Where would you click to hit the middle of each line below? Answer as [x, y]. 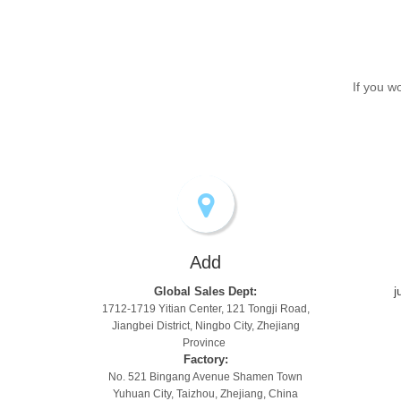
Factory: [205, 359]
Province [205, 343]
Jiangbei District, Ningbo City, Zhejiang [205, 326]
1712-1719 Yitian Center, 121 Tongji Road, [205, 309]
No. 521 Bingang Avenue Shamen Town [205, 377]
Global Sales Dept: [205, 291]
